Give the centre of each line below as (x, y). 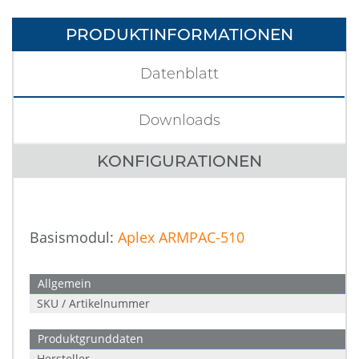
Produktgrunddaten (91, 339)
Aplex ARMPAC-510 (181, 237)
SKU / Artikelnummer (93, 303)
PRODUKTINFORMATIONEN (179, 34)
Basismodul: (74, 237)
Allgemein (65, 283)
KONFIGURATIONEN (179, 161)
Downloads (179, 120)
